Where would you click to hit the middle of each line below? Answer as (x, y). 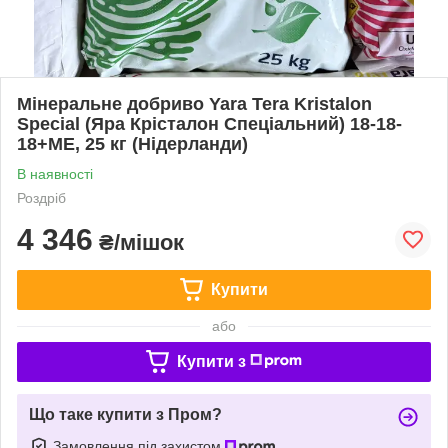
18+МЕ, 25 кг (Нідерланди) (132, 143)
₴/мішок (138, 242)
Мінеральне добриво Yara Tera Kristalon (194, 103)
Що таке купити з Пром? (125, 414)
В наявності (55, 173)
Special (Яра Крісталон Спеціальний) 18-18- (209, 123)
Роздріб (41, 197)
